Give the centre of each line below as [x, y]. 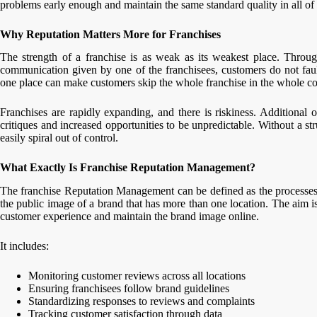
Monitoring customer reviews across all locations [137, 276]
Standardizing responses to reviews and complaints [142, 301]
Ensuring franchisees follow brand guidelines [129, 289]
